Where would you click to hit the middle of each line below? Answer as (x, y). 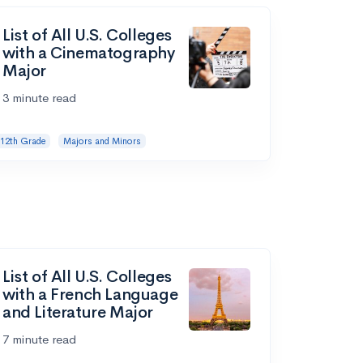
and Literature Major (78, 313)
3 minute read (39, 97)
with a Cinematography (89, 53)
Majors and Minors (102, 141)
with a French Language (90, 295)
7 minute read (39, 340)
